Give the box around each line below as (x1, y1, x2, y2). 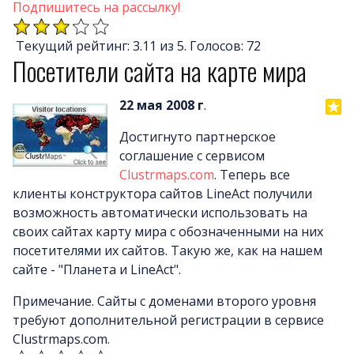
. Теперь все (214, 165, 290, 183)
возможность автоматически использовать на (13, 203, 307, 221)
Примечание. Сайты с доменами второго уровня (13, 292, 316, 310)
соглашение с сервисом (119, 146, 265, 164)
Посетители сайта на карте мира (13, 51, 307, 89)
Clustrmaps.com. (13, 330, 110, 348)
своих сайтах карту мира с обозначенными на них (13, 222, 323, 240)
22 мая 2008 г (119, 96, 204, 114)
